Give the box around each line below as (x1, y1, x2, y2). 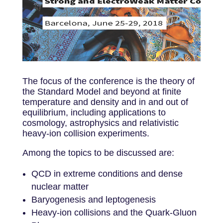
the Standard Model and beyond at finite (22, 87, 181, 97)
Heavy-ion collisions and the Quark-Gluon (31, 208, 197, 218)
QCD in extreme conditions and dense (31, 169, 183, 179)
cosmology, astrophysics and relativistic (22, 118, 179, 128)
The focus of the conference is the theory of (22, 76, 195, 86)
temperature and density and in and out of (22, 97, 188, 107)
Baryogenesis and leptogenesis (31, 195, 156, 205)
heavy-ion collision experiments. (22, 128, 149, 138)
